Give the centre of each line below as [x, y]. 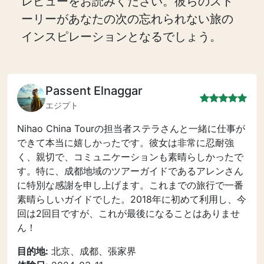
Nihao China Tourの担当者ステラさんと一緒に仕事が [131, 128]
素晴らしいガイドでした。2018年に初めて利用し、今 [132, 199]
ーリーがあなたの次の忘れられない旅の [127, 19]
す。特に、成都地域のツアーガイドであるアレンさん [130, 171]
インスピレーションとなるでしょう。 [121, 37]
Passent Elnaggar [94, 91]
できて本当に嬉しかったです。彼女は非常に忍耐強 [126, 143]
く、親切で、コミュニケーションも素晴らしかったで [130, 157]
